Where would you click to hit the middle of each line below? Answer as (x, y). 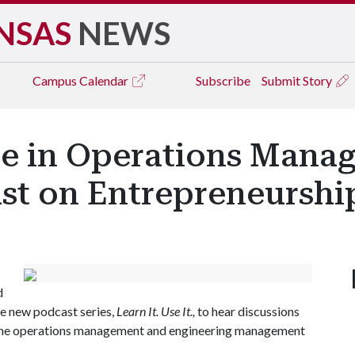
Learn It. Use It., (157, 311)
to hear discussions (248, 311)
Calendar (105, 80)
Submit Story (298, 80)
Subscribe (223, 80)
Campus (56, 80)
